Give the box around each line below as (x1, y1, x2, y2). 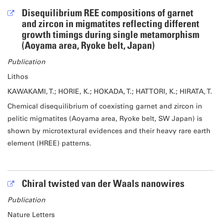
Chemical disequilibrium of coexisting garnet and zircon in (7, 102, 202, 110)
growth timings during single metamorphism (21, 28, 199, 40)
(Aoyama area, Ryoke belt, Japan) (21, 39, 155, 51)
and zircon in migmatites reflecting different (21, 17, 199, 30)
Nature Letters (7, 211, 55, 220)
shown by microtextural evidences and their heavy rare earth (7, 126, 211, 135)
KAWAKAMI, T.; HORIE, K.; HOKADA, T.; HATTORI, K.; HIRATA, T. (7, 87, 212, 96)
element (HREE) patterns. (7, 139, 91, 147)
